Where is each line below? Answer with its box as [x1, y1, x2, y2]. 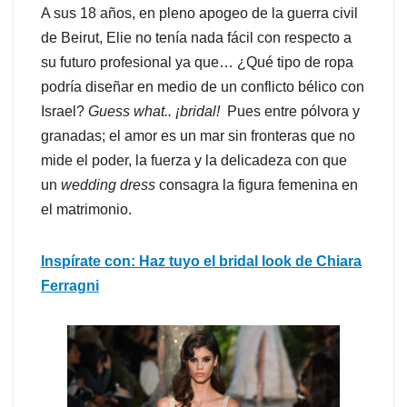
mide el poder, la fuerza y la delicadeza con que [41, 152, 347, 168]
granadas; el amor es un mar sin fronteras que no [41, 127, 355, 144]
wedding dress [61, 176, 159, 193]
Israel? [41, 103, 88, 119]
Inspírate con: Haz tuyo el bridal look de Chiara [41, 253, 362, 269]
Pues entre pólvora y [223, 103, 360, 119]
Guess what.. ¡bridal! [88, 103, 223, 119]
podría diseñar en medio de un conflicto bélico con [41, 78, 364, 94]
